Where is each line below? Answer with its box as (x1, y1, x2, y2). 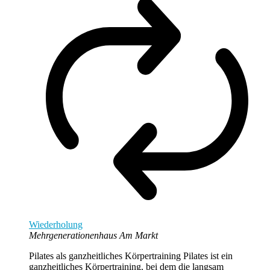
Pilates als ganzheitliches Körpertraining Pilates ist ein (29, 250, 233, 261)
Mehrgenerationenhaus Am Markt (29, 230, 158, 240)
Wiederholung (29, 219, 83, 230)
